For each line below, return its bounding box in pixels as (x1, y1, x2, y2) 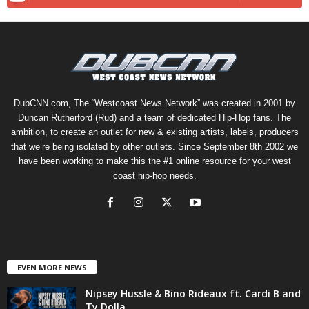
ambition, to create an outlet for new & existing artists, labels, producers (10, 126, 299, 137)
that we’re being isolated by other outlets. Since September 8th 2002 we (11, 141, 298, 152)
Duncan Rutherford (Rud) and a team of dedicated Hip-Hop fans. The (18, 112, 291, 123)
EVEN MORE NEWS (17, 261, 87, 272)
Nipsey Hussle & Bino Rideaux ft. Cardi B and (86, 286, 301, 300)
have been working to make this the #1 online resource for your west (18, 155, 291, 166)
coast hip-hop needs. (112, 170, 197, 181)
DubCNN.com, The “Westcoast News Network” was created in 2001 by (14, 97, 295, 108)
